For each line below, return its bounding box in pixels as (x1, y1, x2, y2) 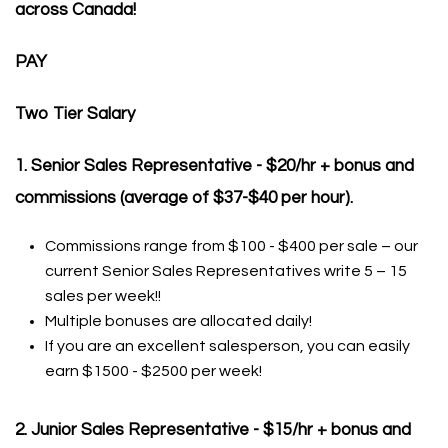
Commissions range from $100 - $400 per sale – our (45, 238, 418, 254)
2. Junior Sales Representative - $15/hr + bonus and (15, 421, 411, 439)
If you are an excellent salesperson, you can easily (45, 338, 410, 354)
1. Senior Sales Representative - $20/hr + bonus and (15, 157, 414, 175)
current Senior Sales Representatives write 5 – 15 (45, 263, 407, 279)
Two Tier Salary (15, 105, 135, 123)
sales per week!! (45, 288, 161, 304)
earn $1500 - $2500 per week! (45, 363, 262, 379)
